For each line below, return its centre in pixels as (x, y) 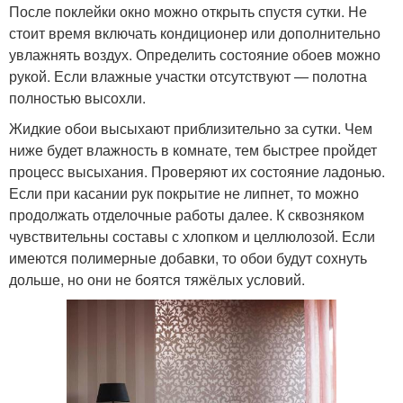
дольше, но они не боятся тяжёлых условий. (157, 279)
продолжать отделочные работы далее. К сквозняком (187, 214)
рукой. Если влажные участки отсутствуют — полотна (188, 76)
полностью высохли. (77, 97)
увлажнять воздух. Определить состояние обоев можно (195, 54)
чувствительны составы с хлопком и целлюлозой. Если (192, 236)
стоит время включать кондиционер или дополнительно (195, 32)
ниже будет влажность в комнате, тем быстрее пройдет (193, 149)
